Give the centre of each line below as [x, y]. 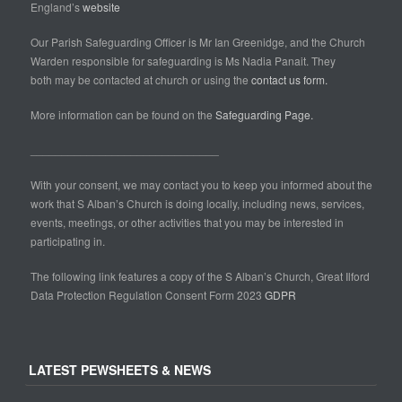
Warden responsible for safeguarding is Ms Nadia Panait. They [183, 61]
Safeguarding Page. [266, 115]
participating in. [68, 241]
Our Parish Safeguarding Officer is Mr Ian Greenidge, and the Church [198, 42]
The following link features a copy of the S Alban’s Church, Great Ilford [200, 276]
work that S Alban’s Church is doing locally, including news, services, [197, 204]
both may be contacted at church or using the [141, 80]
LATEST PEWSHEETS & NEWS [120, 369]
